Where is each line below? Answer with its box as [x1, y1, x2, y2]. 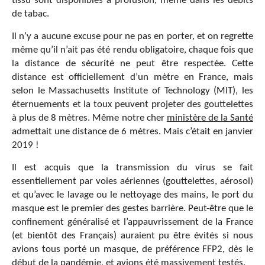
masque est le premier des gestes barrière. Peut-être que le [12, 203, 253, 214]
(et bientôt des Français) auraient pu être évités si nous [12, 231, 253, 241]
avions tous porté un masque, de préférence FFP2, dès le [12, 244, 253, 255]
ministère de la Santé [166, 113, 254, 124]
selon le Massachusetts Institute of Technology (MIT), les [12, 86, 253, 96]
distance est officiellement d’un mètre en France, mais [12, 72, 253, 83]
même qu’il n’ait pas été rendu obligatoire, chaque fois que [12, 45, 253, 56]
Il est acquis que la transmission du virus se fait [12, 163, 253, 173]
